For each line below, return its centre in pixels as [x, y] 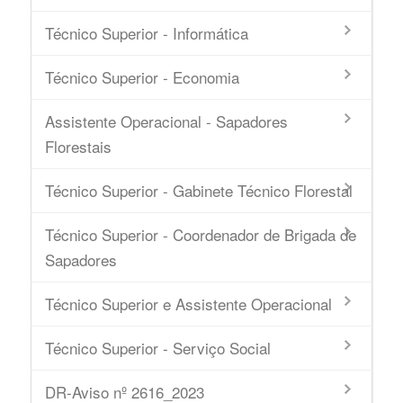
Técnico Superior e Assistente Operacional [188, 304]
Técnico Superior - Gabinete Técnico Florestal [198, 190]
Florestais [78, 146]
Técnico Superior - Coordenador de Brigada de [200, 234]
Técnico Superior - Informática [146, 33]
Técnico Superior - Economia [142, 77]
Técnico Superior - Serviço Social [157, 348]
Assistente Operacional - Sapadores [166, 121]
